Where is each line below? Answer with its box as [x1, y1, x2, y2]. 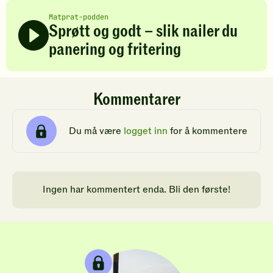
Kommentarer [93, 88, 180, 112]
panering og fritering [49, 38, 181, 62]
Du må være [68, 124, 124, 138]
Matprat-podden [49, 12, 108, 23]
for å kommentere [167, 124, 247, 138]
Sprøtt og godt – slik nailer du [49, 20, 238, 43]
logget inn [123, 124, 168, 138]
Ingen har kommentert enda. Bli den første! [43, 183, 230, 197]
